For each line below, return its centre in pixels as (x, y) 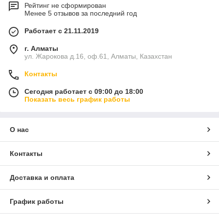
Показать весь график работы (77, 99)
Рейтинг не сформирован (65, 5)
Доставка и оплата (42, 177)
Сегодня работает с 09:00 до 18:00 (84, 91)
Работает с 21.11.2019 (62, 31)
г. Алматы (41, 48)
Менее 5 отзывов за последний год (81, 13)
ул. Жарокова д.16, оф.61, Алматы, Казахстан (98, 56)
